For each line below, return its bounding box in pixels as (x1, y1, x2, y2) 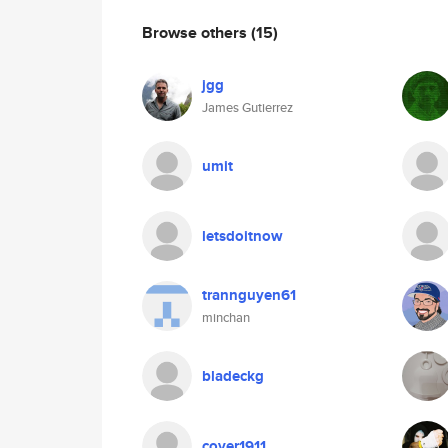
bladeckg (202, 365, 264, 387)
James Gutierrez (202, 98, 293, 117)
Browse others (142, 20, 251, 44)
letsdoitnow (202, 225, 283, 247)
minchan (202, 308, 250, 327)
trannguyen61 (202, 284, 296, 306)
